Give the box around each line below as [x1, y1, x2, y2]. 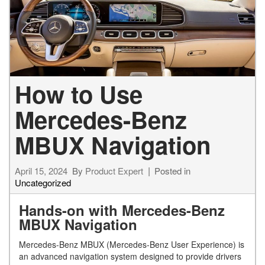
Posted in [154, 164, 190, 177]
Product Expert [85, 164, 143, 177]
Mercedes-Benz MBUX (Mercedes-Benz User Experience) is [19, 238, 244, 250]
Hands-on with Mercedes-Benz [19, 199, 225, 220]
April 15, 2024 [15, 164, 67, 177]
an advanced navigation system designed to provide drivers [19, 250, 241, 262]
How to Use [15, 76, 143, 111]
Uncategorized [15, 176, 71, 189]
